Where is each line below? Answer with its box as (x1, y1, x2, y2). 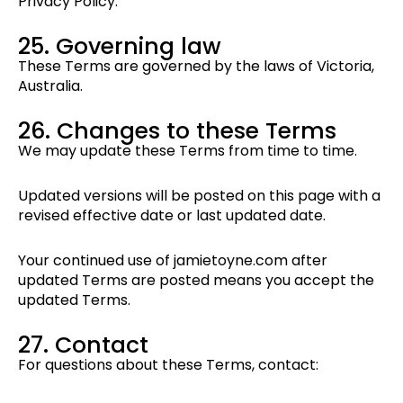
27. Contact (18, 329, 148, 362)
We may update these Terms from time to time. (18, 140, 357, 162)
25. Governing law (18, 31, 221, 63)
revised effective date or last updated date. (18, 205, 326, 227)
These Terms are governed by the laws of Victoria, (18, 56, 374, 77)
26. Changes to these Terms (18, 115, 336, 148)
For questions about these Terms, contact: (18, 354, 318, 376)
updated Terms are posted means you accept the (18, 270, 374, 291)
